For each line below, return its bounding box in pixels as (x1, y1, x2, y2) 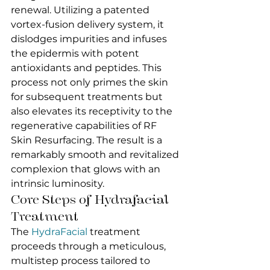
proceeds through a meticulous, (11, 240, 168, 252)
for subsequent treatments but (11, 91, 165, 102)
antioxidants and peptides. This (11, 62, 164, 74)
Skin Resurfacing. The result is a (11, 134, 165, 146)
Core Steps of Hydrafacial (11, 192, 172, 207)
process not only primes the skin (11, 77, 171, 88)
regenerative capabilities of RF (11, 120, 159, 131)
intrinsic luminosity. (11, 178, 104, 189)
